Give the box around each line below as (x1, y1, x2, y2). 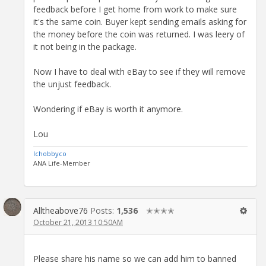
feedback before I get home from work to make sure (33, 3, 237, 15)
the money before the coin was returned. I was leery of (33, 28, 245, 40)
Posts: (90, 204, 116, 216)
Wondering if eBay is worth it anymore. (33, 103, 183, 115)
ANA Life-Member (33, 158, 90, 167)
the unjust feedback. (33, 78, 111, 90)
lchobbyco (33, 148, 66, 158)
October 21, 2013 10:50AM (33, 217, 123, 227)
